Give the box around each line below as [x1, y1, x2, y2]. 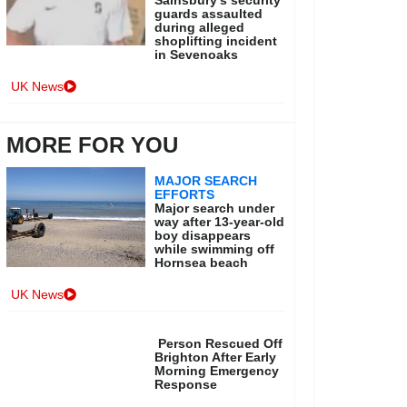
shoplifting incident [154, 34, 278, 49]
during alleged [154, 20, 245, 35]
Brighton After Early [154, 350, 277, 365]
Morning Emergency [154, 363, 280, 379]
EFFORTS [154, 187, 215, 203]
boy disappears [154, 228, 252, 243]
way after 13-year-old [154, 214, 285, 230]
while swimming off [154, 242, 275, 257]
